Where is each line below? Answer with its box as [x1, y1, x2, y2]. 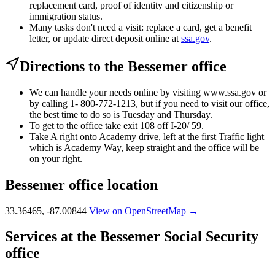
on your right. [29, 153, 82, 164]
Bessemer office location [5, 176, 158, 193]
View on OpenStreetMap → [89, 205, 198, 216]
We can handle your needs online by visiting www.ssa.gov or [29, 87, 266, 98]
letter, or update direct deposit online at [29, 33, 181, 44]
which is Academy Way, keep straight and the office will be [29, 142, 259, 153]
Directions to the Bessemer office [20, 58, 227, 74]
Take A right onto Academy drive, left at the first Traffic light [29, 131, 264, 142]
